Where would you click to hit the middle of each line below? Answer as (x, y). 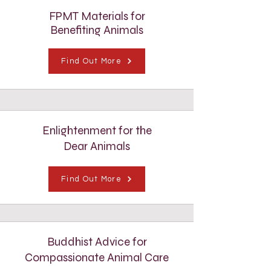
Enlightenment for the (97, 130)
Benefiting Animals (97, 30)
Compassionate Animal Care (97, 257)
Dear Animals (97, 146)
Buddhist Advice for (97, 242)
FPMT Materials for (97, 16)
